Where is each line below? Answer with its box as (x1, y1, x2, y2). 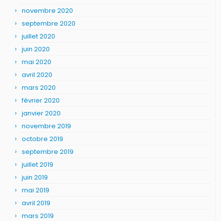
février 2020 (22, 95, 60, 105)
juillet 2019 (22, 159, 53, 169)
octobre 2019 (22, 134, 63, 144)
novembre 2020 (22, 5, 73, 15)
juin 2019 (22, 172, 48, 182)
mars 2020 (22, 82, 56, 92)
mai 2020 (22, 57, 51, 67)
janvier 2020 (22, 108, 61, 118)
